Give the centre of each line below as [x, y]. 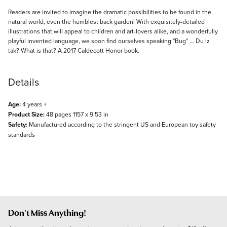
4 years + [34, 104]
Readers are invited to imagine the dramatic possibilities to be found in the [110, 12]
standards [22, 134]
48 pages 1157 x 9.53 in [77, 114]
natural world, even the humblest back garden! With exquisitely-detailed [106, 21]
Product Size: [26, 114]
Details [24, 82]
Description [33, 13]
